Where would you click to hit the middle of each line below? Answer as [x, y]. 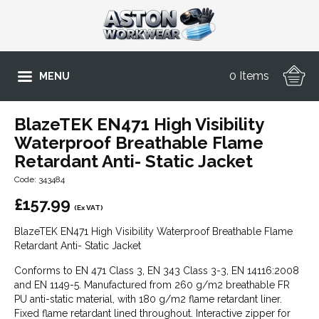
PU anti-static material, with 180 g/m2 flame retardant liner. [148, 299]
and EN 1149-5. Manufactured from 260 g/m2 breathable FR [152, 285]
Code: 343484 [40, 179]
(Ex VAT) [89, 208]
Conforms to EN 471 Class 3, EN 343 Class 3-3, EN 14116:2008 [157, 271]
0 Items [249, 76]
